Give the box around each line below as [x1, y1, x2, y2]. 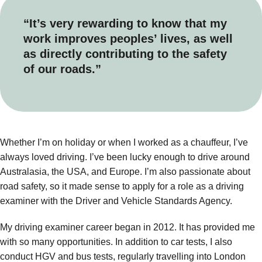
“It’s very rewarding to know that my [23, 16, 227, 30]
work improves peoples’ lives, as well [23, 32, 233, 45]
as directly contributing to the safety [23, 47, 227, 60]
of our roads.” [23, 62, 101, 75]
